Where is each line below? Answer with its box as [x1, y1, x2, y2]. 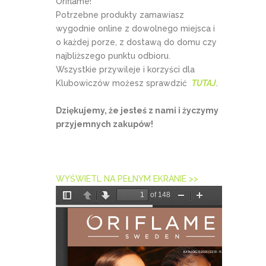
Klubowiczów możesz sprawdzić [56, 78, 192, 88]
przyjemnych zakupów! [56, 119, 153, 129]
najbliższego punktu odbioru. [56, 50, 170, 61]
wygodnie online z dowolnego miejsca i [56, 23, 215, 33]
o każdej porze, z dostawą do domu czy [56, 37, 217, 47]
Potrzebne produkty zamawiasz [56, 9, 184, 20]
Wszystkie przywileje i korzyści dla [56, 64, 195, 74]
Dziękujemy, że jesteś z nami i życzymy [56, 105, 218, 115]
